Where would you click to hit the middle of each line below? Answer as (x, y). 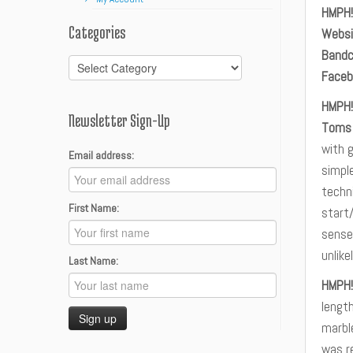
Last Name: (93, 261)
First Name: (94, 208)
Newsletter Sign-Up (119, 121)
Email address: (101, 155)
